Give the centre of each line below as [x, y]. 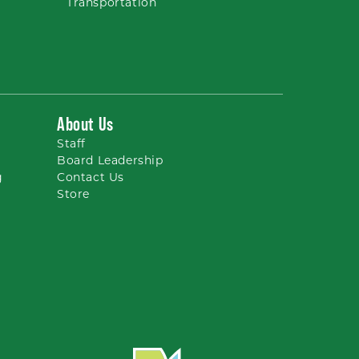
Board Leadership [110, 160]
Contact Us [91, 177]
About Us [85, 124]
